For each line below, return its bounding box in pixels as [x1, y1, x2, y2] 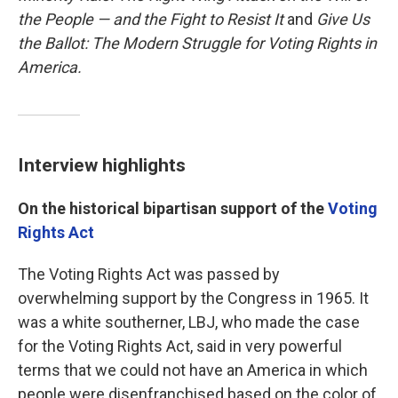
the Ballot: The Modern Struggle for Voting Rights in [18, 34, 377, 53]
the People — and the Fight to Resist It [18, 10, 287, 29]
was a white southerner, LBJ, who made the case [18, 313, 360, 332]
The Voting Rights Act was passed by [18, 265, 280, 284]
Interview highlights [18, 154, 186, 177]
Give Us [316, 10, 370, 29]
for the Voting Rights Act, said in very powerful [18, 337, 342, 356]
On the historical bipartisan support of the [18, 199, 328, 219]
